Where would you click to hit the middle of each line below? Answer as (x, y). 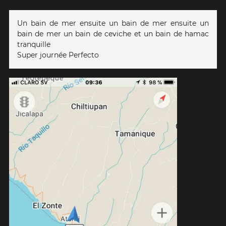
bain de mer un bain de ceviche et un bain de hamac (113, 34)
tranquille (34, 45)
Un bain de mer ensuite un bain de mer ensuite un (113, 23)
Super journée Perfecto (58, 55)
